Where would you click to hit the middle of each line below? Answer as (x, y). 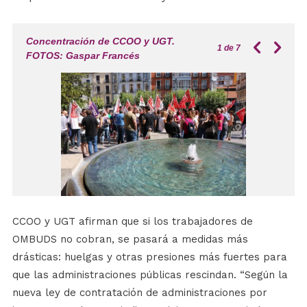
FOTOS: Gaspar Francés (83, 55)
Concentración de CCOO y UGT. (100, 41)
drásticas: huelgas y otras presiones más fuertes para (149, 257)
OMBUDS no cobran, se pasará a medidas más (130, 239)
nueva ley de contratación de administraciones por (139, 292)
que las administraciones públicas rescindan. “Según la (150, 274)
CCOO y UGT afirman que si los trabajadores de (132, 221)
